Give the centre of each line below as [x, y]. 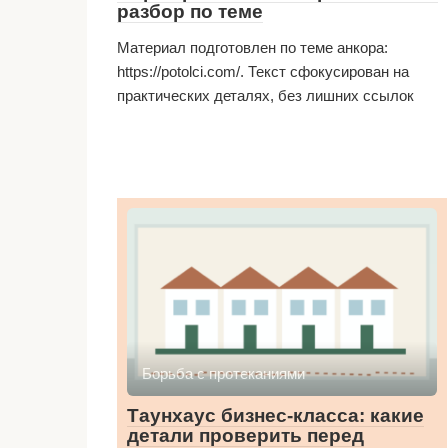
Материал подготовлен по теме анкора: [252, 47]
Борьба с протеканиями [223, 373]
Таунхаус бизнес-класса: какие [275, 415]
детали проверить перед [245, 435]
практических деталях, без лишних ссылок [265, 95]
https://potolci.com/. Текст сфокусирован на [263, 71]
